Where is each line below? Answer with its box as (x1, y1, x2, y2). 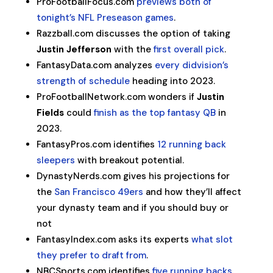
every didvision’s (154, 59, 229, 71)
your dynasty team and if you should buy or (36, 202, 229, 214)
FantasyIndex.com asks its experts (36, 233, 191, 246)
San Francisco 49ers (54, 186, 143, 198)
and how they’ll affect (143, 186, 241, 198)
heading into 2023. (129, 75, 215, 87)
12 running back (157, 138, 226, 151)
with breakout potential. (74, 154, 184, 166)
